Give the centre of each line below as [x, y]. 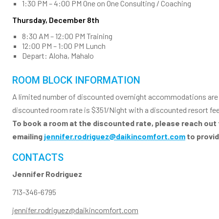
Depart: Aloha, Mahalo [58, 56]
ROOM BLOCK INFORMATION [76, 80]
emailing [28, 136]
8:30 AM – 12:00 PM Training [67, 36]
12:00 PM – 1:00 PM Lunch [64, 46]
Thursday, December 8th [56, 20]
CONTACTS [38, 158]
